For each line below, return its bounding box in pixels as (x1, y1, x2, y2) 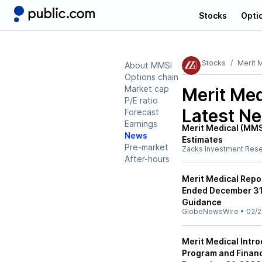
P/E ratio (125, 95, 158, 105)
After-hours (125, 154, 170, 164)
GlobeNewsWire (182, 207, 239, 216)
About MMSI (125, 60, 172, 70)
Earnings (125, 119, 157, 129)
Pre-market (125, 142, 168, 152)
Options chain (125, 72, 178, 82)
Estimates (182, 135, 223, 144)
